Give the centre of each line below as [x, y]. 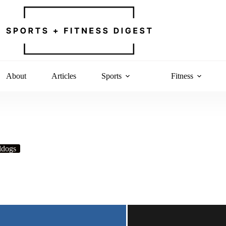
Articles [64, 76]
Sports [111, 76]
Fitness [182, 76]
